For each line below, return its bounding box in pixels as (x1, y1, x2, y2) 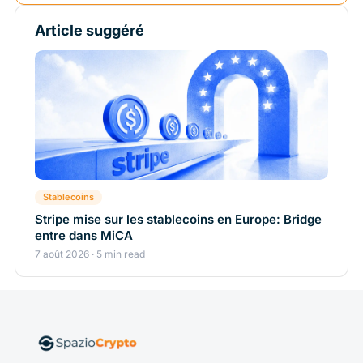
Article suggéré (35, 22, 144, 40)
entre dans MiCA (35, 228, 133, 244)
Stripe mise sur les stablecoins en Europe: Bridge (35, 211, 322, 228)
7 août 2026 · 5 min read (35, 248, 145, 261)
